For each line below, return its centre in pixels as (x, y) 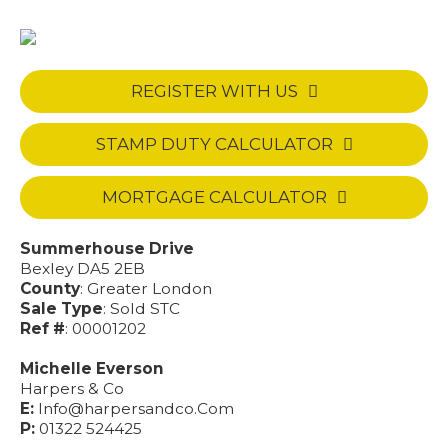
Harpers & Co (72, 388)
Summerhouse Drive (107, 248)
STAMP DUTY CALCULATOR (214, 144)
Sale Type (61, 308)
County (50, 288)
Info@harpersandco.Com (136, 408)
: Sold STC (141, 308)
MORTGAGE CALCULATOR (214, 197)
